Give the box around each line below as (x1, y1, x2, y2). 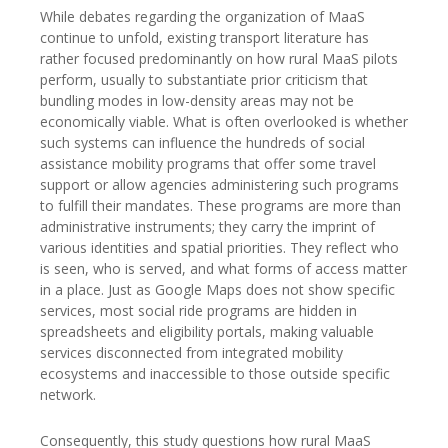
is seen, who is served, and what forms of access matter (40, 258, 407, 278)
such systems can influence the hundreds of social (40, 132, 365, 152)
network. (40, 384, 96, 404)
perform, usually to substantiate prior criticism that (40, 69, 368, 89)
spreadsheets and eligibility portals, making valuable (40, 321, 374, 341)
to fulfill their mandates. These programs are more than (40, 195, 401, 215)
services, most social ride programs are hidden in (40, 300, 357, 320)
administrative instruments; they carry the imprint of (40, 216, 375, 236)
